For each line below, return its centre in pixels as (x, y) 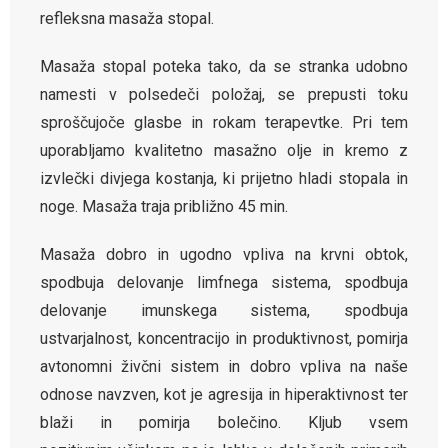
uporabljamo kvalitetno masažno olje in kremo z (224, 151)
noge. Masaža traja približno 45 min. (164, 207)
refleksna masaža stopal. (127, 19)
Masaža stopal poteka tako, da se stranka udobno (224, 67)
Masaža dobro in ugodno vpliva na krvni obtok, (224, 255)
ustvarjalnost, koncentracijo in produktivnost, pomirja (224, 339)
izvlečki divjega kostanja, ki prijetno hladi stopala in (224, 179)
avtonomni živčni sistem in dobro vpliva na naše (224, 367)
